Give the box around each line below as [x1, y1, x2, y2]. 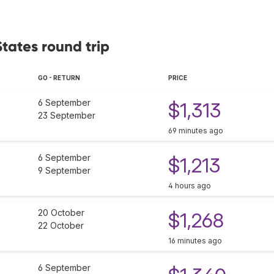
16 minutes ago [168, 236, 222, 246]
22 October [38, 220, 84, 231]
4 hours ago [168, 181, 211, 191]
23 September [38, 110, 95, 121]
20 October [38, 207, 84, 218]
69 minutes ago [168, 126, 223, 136]
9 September [38, 165, 91, 176]
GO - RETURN [38, 74, 80, 82]
